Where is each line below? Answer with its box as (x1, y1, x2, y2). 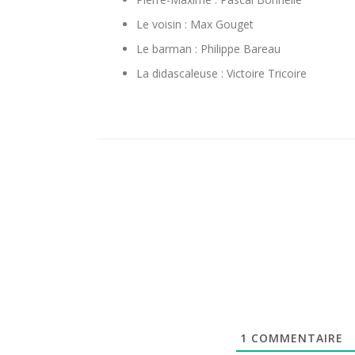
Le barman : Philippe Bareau (136, 41, 281, 57)
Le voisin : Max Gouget (136, 17, 254, 32)
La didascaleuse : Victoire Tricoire (136, 66, 307, 82)
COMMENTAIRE (247, 330, 343, 346)
